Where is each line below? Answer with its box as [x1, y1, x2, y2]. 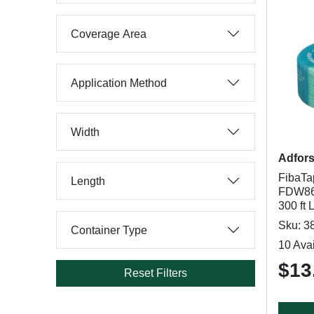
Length [71, 175, 105, 187]
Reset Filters [124, 267, 187, 279]
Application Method [71, 76, 167, 89]
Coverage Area [71, 27, 146, 40]
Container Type [71, 224, 147, 236]
